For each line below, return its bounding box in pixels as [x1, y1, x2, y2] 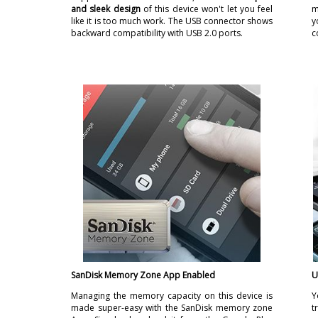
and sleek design [71, 3, 144, 15]
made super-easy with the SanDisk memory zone [71, 302, 273, 314]
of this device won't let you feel [143, 3, 273, 15]
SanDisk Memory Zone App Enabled [71, 269, 215, 281]
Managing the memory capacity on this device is [71, 290, 273, 302]
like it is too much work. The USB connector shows [71, 15, 273, 27]
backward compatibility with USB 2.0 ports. [71, 27, 243, 39]
